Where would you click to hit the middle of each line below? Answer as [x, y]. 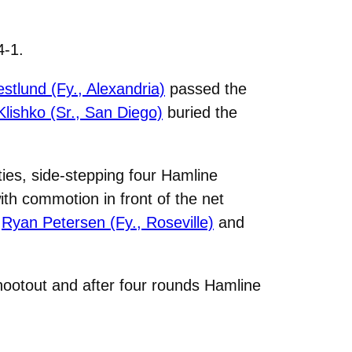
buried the [200, 112]
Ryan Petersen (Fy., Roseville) [108, 222]
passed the [206, 88]
